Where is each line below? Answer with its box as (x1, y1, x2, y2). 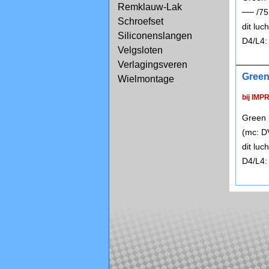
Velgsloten (118, 45, 163, 55)
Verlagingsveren (118, 59, 187, 70)
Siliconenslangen (118, 31, 192, 41)
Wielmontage (118, 74, 174, 84)
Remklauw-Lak (118, 2, 182, 12)
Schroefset (118, 16, 163, 26)
